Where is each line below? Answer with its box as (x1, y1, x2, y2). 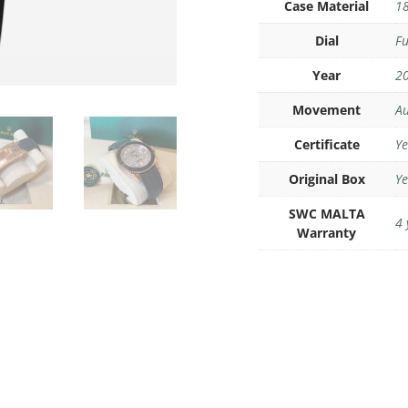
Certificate (293, 136, 360, 154)
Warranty (297, 224, 357, 242)
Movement (292, 101, 362, 119)
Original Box (288, 170, 365, 189)
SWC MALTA (288, 205, 365, 223)
